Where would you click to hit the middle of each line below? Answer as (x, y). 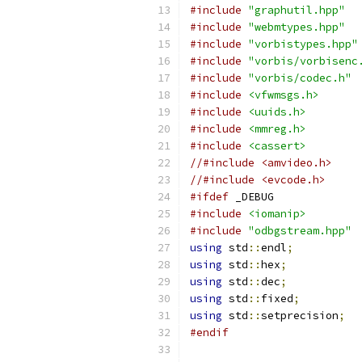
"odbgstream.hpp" (300, 231)
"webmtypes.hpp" (297, 27)
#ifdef (209, 197)
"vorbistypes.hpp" (303, 44)
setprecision (300, 316)
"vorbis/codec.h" (300, 78)
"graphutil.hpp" (297, 10)
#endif (209, 333)
